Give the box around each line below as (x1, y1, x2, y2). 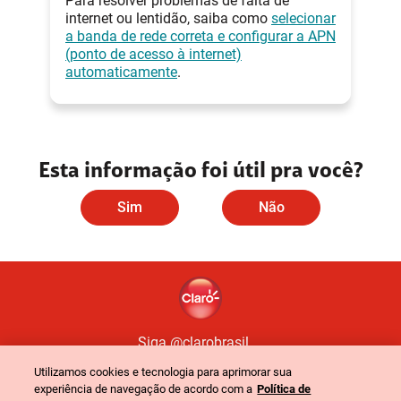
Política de (257, 382, 311, 396)
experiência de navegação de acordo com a (34, 382, 253, 396)
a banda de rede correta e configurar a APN (65, 28, 336, 46)
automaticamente (65, 64, 177, 81)
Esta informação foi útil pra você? (38, 161, 363, 183)
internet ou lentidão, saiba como (65, 10, 271, 28)
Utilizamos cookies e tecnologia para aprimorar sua (34, 365, 293, 379)
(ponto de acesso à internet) (65, 46, 242, 64)
